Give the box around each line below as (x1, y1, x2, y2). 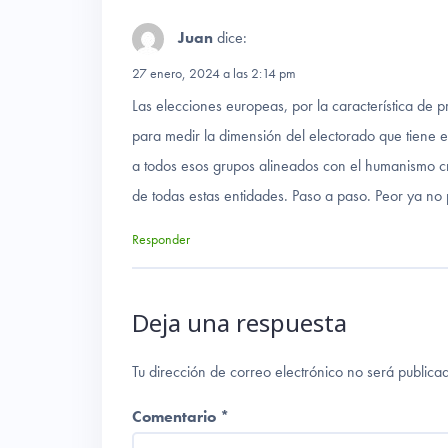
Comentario (132, 406, 220, 428)
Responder (132, 230, 190, 249)
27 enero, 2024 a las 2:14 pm (132, 64, 296, 83)
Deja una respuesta (132, 306, 347, 340)
